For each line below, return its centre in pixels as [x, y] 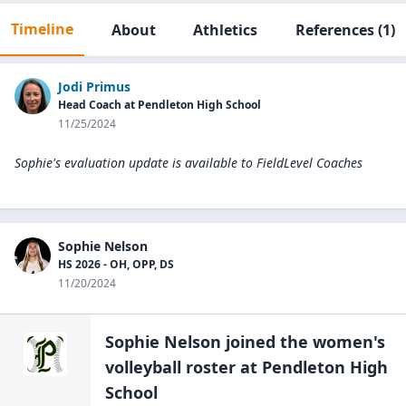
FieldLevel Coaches [309, 163]
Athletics [226, 30]
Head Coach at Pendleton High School [159, 105]
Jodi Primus [94, 87]
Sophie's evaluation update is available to [134, 163]
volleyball [143, 367]
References [334, 30]
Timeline [42, 29]
